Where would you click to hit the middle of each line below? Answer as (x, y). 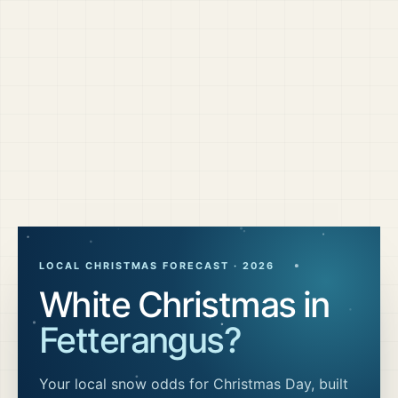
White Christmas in (184, 304)
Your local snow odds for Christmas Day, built (194, 384)
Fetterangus (131, 340)
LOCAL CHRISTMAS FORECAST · (141, 266)
